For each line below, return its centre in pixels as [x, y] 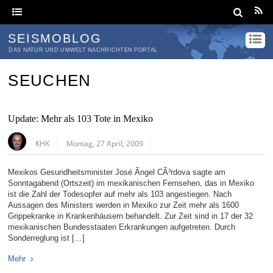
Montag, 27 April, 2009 [105, 144]
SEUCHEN [50, 81]
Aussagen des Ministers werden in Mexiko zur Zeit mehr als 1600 [124, 205]
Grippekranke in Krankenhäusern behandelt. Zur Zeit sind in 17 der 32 [131, 216]
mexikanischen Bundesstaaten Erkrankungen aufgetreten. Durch [122, 227]
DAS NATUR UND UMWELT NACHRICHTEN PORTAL [83, 50]
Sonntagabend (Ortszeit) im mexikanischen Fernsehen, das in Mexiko [131, 183]
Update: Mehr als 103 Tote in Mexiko [81, 119]
